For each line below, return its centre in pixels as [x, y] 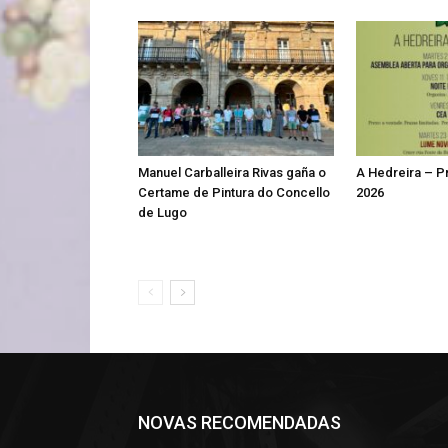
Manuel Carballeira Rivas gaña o [232, 172]
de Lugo [162, 212]
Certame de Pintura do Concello [234, 192]
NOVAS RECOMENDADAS [239, 422]
